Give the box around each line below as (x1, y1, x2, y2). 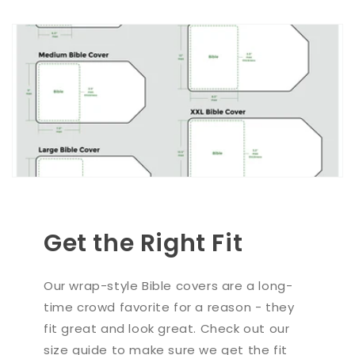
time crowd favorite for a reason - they (44, 299, 295, 316)
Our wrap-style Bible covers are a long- (44, 277, 293, 295)
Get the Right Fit (44, 227, 243, 261)
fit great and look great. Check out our (44, 320, 290, 338)
